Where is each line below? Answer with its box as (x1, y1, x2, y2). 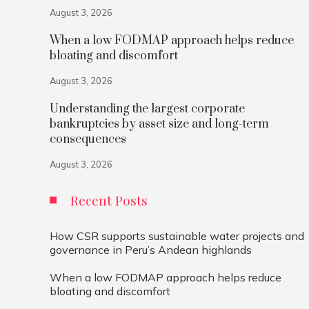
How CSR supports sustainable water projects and (50, 229, 304, 243)
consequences (50, 132, 126, 147)
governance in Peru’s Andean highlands (50, 243, 252, 257)
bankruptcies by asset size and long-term (50, 117, 269, 132)
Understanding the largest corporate (50, 101, 245, 117)
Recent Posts (70, 191, 148, 209)
